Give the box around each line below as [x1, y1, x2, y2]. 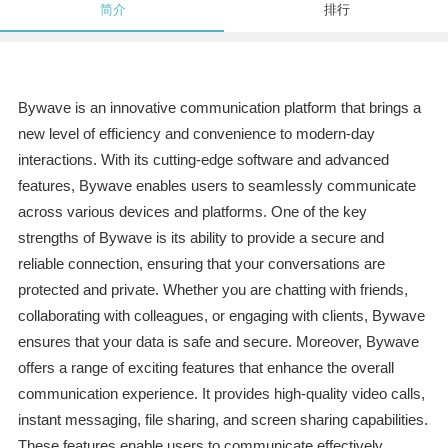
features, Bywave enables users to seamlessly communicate [17, 177, 416, 195]
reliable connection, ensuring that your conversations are [17, 255, 385, 273]
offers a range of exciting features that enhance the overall [17, 359, 394, 377]
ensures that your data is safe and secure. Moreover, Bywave [17, 333, 419, 351]
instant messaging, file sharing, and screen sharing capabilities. [17, 411, 428, 429]
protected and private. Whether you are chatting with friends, [17, 281, 408, 299]
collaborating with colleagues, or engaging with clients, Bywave [17, 307, 425, 325]
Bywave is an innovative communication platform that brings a [17, 99, 421, 117]
